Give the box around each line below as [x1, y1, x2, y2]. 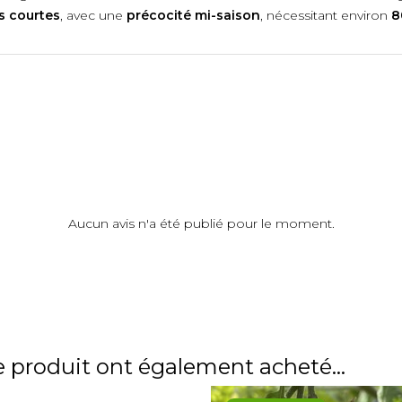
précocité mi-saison [127, 6, 260, 23]
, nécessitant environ [260, 6, 391, 23]
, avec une [60, 6, 127, 23]
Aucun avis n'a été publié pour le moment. [67, 215, 335, 232]
